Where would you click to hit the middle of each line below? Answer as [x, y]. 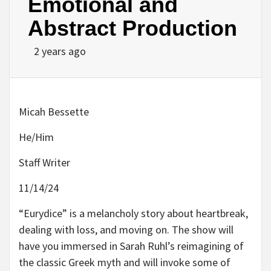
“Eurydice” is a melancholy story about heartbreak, [133, 213]
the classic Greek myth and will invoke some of [125, 262]
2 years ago [60, 51]
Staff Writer [44, 162]
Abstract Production [132, 28]
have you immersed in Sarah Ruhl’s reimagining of [131, 246]
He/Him [36, 137]
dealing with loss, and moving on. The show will [126, 230]
